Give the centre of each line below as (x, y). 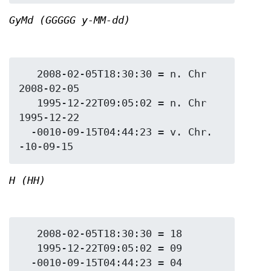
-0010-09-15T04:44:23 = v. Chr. (25, 132)
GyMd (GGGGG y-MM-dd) (70, 20)
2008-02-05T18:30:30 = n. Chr (28, 74)
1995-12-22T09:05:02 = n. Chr (28, 103)
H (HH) (27, 180)
